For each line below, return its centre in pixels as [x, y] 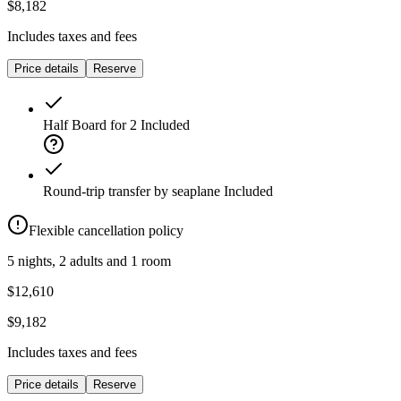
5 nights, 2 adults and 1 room [89, 261]
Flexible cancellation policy [106, 231]
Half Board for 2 [90, 125]
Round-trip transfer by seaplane [132, 192]
